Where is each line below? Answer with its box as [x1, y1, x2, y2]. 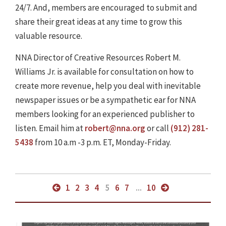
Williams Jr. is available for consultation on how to [15, 66, 194, 78]
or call [145, 123, 171, 134]
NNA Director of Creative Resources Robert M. [15, 52, 181, 64]
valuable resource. [15, 30, 82, 42]
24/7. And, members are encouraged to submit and [15, 2, 197, 14]
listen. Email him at [15, 123, 85, 134]
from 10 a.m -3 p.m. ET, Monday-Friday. [33, 137, 173, 148]
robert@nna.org [85, 123, 145, 134]
